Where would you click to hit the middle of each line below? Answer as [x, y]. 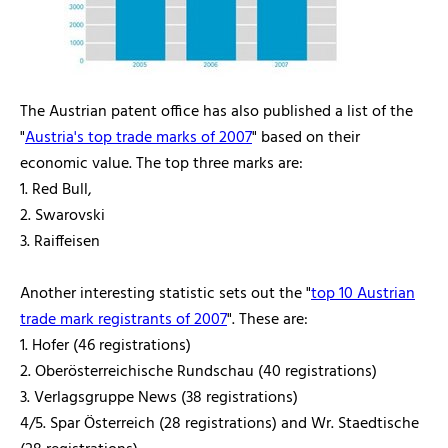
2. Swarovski [62, 216]
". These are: [267, 320]
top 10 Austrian [363, 294]
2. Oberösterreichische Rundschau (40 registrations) [198, 372]
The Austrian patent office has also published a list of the [216, 112]
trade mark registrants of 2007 [123, 320]
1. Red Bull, [56, 190]
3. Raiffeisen [60, 242]
